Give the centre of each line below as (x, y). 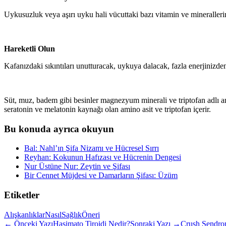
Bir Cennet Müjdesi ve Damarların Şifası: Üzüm (101, 176)
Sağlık (72, 214)
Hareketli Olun (30, 48)
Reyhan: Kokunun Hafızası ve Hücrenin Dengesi (103, 157)
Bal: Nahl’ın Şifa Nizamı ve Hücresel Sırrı (92, 148)
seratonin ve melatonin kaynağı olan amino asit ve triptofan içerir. (107, 109)
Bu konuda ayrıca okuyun (59, 129)
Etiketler (22, 195)
